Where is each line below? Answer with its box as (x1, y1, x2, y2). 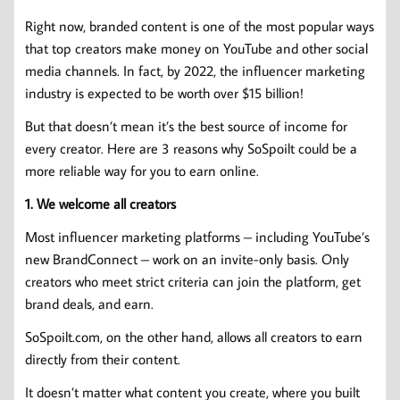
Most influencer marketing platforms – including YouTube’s (25, 227, 370, 246)
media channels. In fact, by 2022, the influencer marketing (25, 61, 365, 79)
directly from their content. (25, 349, 180, 368)
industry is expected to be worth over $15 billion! (25, 83, 304, 102)
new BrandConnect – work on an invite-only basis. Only (25, 249, 349, 268)
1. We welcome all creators (25, 194, 176, 212)
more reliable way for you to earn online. (25, 161, 259, 179)
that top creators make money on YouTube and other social (25, 38, 368, 57)
